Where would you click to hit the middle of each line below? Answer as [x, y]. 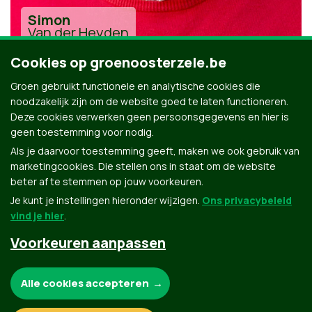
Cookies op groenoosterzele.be [118, 62]
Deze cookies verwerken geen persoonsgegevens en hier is [150, 117]
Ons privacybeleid [247, 200]
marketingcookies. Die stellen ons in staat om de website [143, 166]
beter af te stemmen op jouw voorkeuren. [107, 181]
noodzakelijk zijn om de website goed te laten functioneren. [149, 101]
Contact [28, 303]
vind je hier [37, 216]
